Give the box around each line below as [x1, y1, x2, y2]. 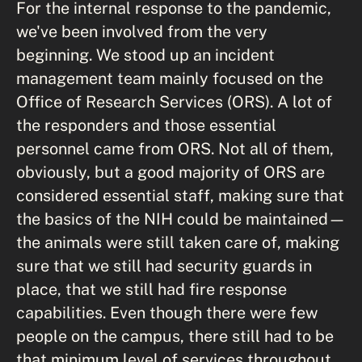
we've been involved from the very [16, 22, 267, 40]
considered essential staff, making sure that [16, 186, 344, 204]
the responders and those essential [16, 116, 276, 134]
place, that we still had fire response [16, 280, 287, 298]
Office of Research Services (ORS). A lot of [16, 92, 332, 111]
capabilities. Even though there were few [16, 303, 318, 322]
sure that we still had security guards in [16, 256, 312, 275]
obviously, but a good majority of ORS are [16, 162, 325, 181]
